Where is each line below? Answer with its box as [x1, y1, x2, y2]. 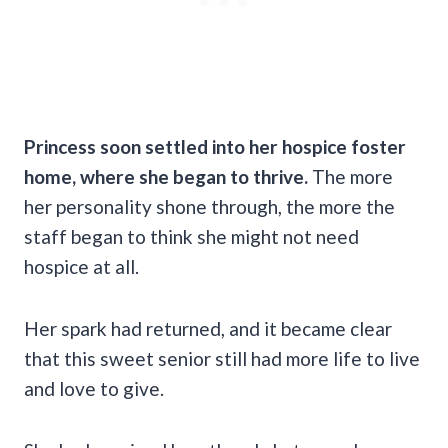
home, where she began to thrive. [24, 164, 308, 188]
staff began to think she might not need [24, 224, 359, 248]
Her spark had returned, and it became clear [24, 316, 392, 340]
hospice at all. [24, 254, 139, 278]
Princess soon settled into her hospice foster [24, 134, 406, 158]
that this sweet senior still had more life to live [24, 346, 420, 370]
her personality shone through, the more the [24, 194, 395, 218]
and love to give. [24, 376, 164, 400]
